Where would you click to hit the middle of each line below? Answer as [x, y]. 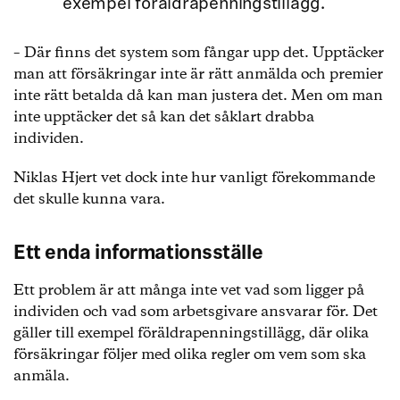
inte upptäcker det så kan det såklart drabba [164, 117]
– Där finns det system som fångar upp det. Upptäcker [199, 53]
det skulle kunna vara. [89, 200]
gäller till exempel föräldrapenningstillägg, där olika [191, 333]
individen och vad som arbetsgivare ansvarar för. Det [196, 312]
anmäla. [42, 376]
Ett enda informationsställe [138, 254]
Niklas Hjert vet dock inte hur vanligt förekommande [194, 178]
